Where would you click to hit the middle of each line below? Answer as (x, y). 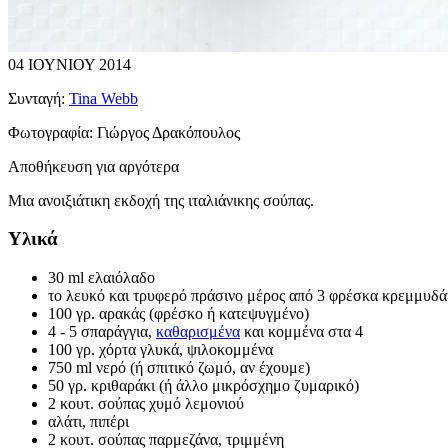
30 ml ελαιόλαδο (101, 278)
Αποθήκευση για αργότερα (93, 166)
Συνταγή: (38, 98)
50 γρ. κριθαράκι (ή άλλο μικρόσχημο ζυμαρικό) (203, 386)
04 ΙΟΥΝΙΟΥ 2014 (69, 64)
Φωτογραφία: (52, 132)
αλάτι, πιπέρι (88, 422)
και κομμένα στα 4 (301, 332)
